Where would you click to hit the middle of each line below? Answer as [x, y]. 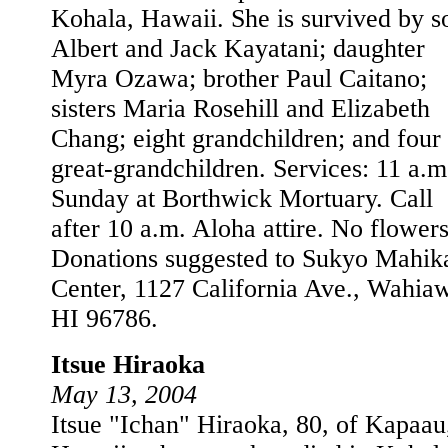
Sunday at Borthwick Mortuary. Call [242, 198]
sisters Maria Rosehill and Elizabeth [240, 108]
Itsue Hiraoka [128, 364]
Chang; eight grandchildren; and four [246, 138]
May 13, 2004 [124, 394]
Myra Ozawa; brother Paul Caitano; [239, 78]
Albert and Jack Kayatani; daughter [238, 48]
